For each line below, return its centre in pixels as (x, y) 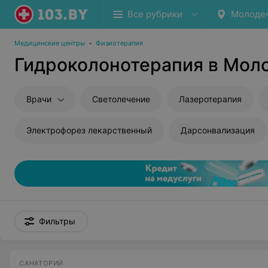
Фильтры (57, 221)
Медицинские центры (50, 43)
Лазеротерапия (210, 99)
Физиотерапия (119, 43)
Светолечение (121, 99)
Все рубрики (155, 14)
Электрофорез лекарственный (89, 130)
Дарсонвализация (218, 130)
